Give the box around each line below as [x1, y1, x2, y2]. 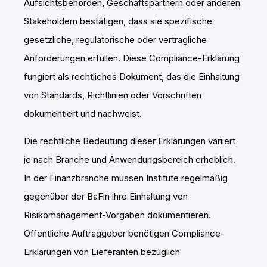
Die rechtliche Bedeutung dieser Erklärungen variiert [24, 135, 235, 147]
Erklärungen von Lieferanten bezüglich [24, 246, 180, 258]
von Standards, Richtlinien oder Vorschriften [24, 89, 201, 101]
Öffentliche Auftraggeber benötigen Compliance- [24, 228, 225, 240]
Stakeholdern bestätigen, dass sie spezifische [24, 15, 212, 27]
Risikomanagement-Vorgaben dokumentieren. [24, 209, 211, 221]
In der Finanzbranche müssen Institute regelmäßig [24, 172, 228, 184]
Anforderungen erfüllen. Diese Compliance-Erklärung [24, 52, 240, 64]
